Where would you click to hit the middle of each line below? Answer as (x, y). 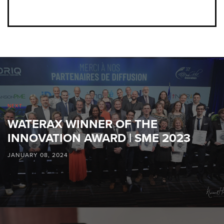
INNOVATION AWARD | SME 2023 (99, 138)
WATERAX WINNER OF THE (82, 124)
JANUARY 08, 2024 (38, 155)
